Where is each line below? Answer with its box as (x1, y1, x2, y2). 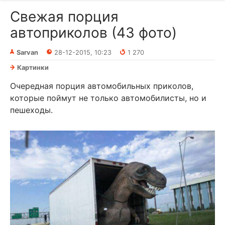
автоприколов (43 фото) (10, 24, 177, 42)
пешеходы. (10, 105, 53, 116)
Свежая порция (10, 8, 119, 26)
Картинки (17, 64, 49, 72)
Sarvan (17, 49, 38, 57)
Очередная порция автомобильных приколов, (10, 81, 193, 91)
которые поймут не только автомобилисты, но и (10, 93, 206, 103)
